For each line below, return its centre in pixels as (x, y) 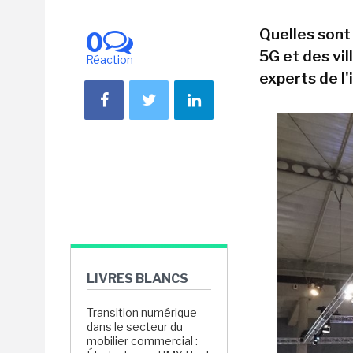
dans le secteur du (135, 327)
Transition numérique (142, 312)
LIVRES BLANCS (137, 279)
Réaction (110, 59)
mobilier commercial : (142, 341)
